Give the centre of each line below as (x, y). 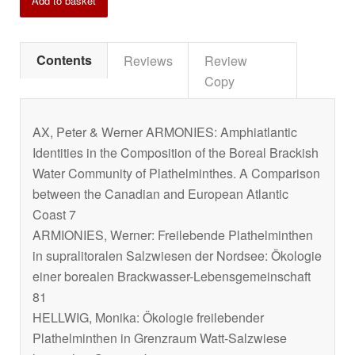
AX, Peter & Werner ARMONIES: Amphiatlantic (165, 132)
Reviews (148, 61)
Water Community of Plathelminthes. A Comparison (176, 173)
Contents (64, 60)
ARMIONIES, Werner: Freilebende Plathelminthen (173, 235)
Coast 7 (54, 214)
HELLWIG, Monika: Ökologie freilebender (148, 317)
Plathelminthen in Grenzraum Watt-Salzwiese (160, 338)
